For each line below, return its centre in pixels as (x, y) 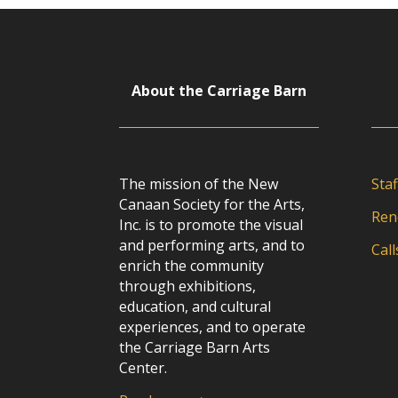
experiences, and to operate (213, 326)
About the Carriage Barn (219, 90)
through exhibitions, (188, 286)
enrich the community (192, 265)
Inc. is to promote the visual (211, 224)
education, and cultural (195, 306)
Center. (143, 367)
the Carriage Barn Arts (195, 347)
